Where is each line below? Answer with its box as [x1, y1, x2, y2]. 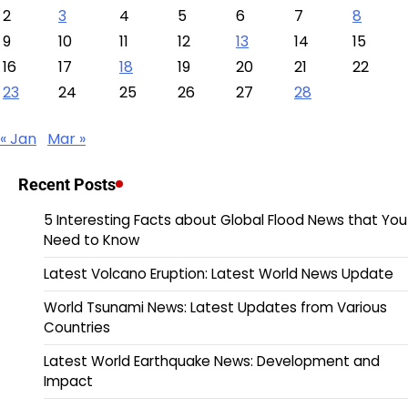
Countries [44, 317, 110, 337]
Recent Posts [18, 174, 116, 194]
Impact [44, 371, 93, 391]
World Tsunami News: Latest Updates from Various [44, 297, 387, 317]
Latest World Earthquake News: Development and [44, 351, 380, 371]
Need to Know [44, 229, 139, 250]
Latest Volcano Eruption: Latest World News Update [44, 263, 393, 283]
